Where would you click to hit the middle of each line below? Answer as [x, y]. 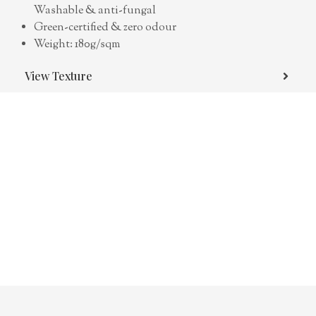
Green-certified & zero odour [105, 28]
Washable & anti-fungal [95, 11]
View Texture [59, 76]
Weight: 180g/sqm [77, 45]
